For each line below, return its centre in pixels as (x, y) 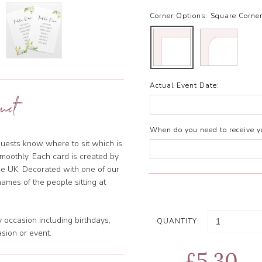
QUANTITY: (178, 221)
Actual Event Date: (185, 86)
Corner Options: (179, 16)
